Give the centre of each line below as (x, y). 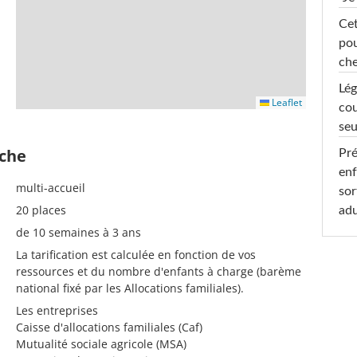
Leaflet (286, 102)
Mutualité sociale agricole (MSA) (101, 344)
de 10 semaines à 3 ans (78, 232)
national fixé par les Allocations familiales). (130, 288)
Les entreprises (57, 310)
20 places (41, 210)
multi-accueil (51, 188)
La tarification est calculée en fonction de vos (136, 255)
